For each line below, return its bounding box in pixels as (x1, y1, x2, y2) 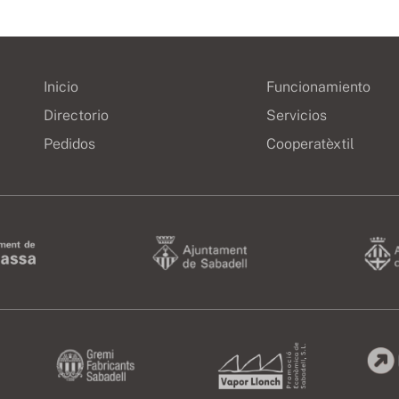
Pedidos (43, 135, 95, 152)
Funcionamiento (266, 78, 371, 95)
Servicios (266, 107, 328, 124)
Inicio (43, 78, 78, 95)
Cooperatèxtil (266, 135, 355, 152)
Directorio (43, 107, 109, 124)
